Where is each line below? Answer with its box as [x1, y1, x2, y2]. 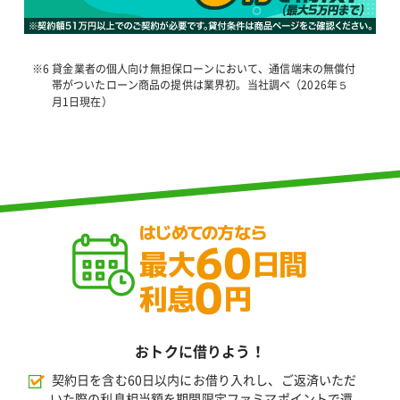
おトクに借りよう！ [135, 345, 265, 360]
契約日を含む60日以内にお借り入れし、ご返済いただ [48, 374, 357, 387]
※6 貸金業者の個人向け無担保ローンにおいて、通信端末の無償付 [31, 62, 356, 74]
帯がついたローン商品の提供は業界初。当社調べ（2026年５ [51, 79, 349, 90]
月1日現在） [51, 96, 112, 107]
